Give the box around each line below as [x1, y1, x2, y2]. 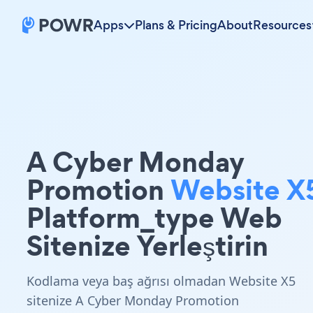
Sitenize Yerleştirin [27, 226, 268, 265]
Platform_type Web [27, 198, 282, 238]
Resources [253, 17, 312, 34]
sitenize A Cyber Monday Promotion [27, 292, 239, 309]
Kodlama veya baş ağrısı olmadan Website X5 [27, 272, 296, 289]
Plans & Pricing [135, 17, 217, 34]
